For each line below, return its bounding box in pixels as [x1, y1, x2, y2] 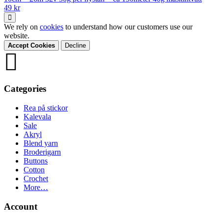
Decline [65, 42, 86, 50]
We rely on [4, 23, 40, 31]
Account [4, 201, 37, 212]
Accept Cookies [8, 42, 55, 50]
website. [4, 31, 29, 40]
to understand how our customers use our [63, 23, 192, 31]
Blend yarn [24, 138, 58, 147]
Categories [4, 83, 46, 94]
